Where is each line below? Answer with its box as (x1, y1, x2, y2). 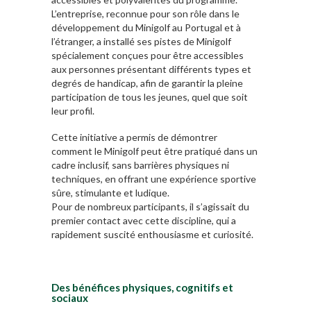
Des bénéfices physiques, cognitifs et (51, 281, 233, 294)
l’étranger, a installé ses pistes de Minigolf (51, 35, 231, 48)
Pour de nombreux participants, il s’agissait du (51, 201, 249, 213)
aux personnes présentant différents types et (51, 63, 251, 76)
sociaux (51, 292, 88, 305)
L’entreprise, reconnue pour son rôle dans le (51, 8, 239, 20)
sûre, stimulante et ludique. (51, 187, 169, 199)
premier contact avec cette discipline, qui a (51, 215, 236, 227)
